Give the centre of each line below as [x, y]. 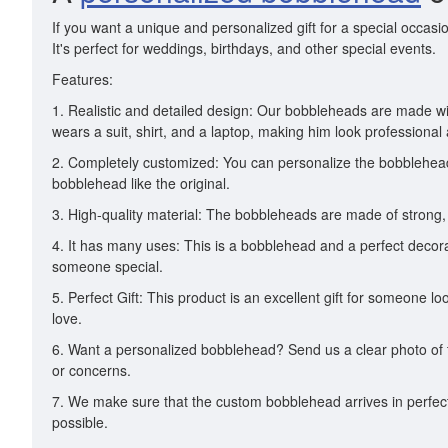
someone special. [107, 266]
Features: [82, 79]
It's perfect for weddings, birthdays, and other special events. [244, 48]
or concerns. [91, 370]
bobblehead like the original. [141, 183]
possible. [80, 422]
